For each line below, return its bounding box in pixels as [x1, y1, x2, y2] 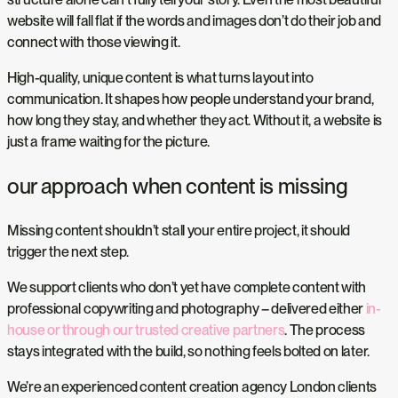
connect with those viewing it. [7, 33, 180, 51]
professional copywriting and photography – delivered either [7, 299, 366, 317]
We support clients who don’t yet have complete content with [7, 278, 367, 296]
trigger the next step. [7, 243, 129, 260]
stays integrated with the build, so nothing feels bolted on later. [7, 342, 370, 360]
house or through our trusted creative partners [7, 321, 285, 338]
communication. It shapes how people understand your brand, [7, 90, 374, 107]
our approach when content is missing [7, 172, 348, 199]
